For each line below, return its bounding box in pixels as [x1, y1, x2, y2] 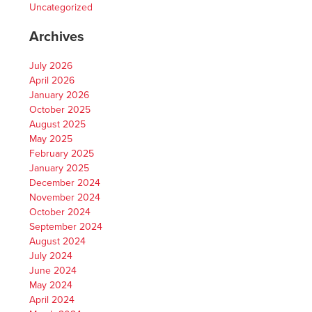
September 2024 [29, 221, 103, 233]
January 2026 [29, 89, 90, 102]
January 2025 [29, 162, 90, 175]
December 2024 [29, 177, 101, 189]
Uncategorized [29, 1, 93, 14]
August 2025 [29, 118, 86, 131]
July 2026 [29, 60, 73, 72]
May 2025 [29, 133, 73, 146]
